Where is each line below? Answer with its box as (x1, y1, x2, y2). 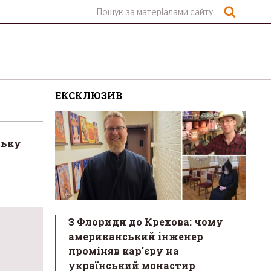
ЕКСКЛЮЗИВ (55, 89, 122, 102)
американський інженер (68, 230, 203, 243)
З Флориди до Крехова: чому (68, 215, 223, 229)
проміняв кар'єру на (68, 244, 179, 258)
